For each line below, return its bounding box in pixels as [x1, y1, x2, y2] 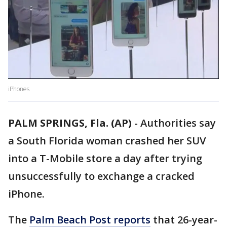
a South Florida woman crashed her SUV [8, 134, 206, 148]
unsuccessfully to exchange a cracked [8, 169, 195, 183]
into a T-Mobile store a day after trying [8, 152, 202, 166]
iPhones [8, 85, 29, 94]
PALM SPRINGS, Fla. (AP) [8, 116, 132, 130]
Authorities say [140, 116, 216, 130]
